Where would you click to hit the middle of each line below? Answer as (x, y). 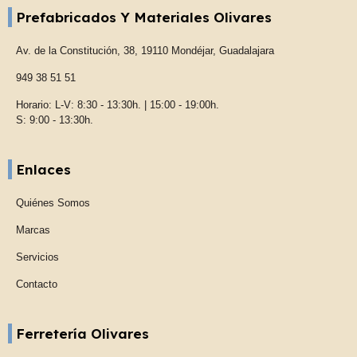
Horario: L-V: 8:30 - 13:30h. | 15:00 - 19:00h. (118, 105)
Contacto (37, 284)
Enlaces (43, 169)
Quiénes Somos (53, 203)
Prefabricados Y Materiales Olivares (144, 17)
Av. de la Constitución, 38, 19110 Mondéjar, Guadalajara (145, 51)
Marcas (33, 230)
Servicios (37, 257)
